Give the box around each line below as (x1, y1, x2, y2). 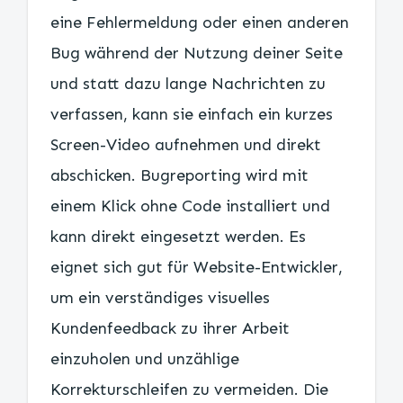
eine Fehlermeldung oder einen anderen (50, 13, 349, 32)
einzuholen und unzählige (50, 349, 239, 369)
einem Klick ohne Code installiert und (50, 196, 330, 216)
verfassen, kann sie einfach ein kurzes (50, 104, 333, 124)
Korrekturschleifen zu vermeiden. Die (50, 380, 328, 399)
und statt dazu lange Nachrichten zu (50, 74, 326, 94)
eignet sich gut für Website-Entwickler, (50, 257, 343, 277)
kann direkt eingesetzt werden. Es (50, 227, 306, 246)
